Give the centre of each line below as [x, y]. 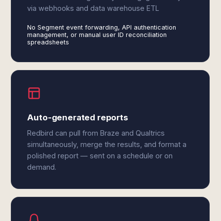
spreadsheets [48, 42]
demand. [42, 167]
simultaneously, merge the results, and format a [107, 144]
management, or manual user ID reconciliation [97, 35]
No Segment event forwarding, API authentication [102, 27]
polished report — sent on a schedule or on [100, 156]
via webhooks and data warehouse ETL [93, 8]
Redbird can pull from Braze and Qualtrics [96, 133]
